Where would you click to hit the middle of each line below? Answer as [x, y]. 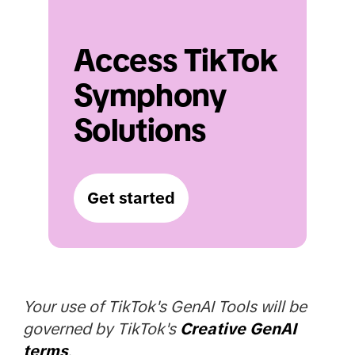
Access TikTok [176, 60]
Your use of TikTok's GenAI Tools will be [164, 306]
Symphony [150, 95]
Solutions [140, 130]
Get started [131, 198]
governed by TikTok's [101, 328]
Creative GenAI [238, 328]
